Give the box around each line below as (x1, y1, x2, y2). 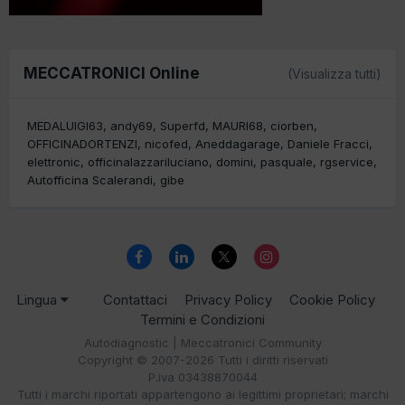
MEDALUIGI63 (27, 118, 103, 133)
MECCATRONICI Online (24, 63, 200, 82)
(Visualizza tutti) (287, 65, 381, 81)
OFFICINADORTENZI (27, 136, 137, 151)
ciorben (270, 118, 314, 133)
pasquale (260, 154, 313, 169)
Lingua (16, 290, 61, 308)
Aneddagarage (195, 136, 280, 151)
